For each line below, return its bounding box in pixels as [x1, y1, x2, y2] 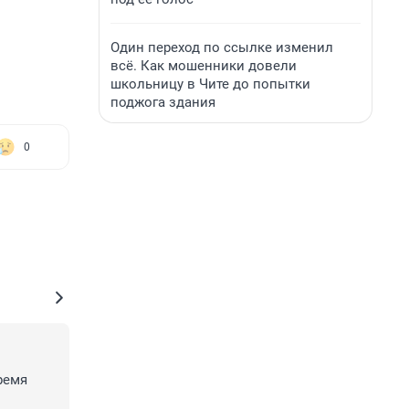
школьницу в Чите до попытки [110, 76, 310, 92]
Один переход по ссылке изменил [110, 39, 333, 56]
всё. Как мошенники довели [110, 58, 297, 74]
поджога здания [110, 94, 215, 110]
